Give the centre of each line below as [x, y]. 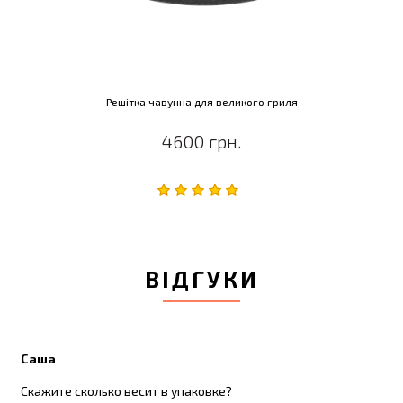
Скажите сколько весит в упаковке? [126, 391]
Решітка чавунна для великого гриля [201, 102]
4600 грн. [201, 142]
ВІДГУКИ [201, 279]
